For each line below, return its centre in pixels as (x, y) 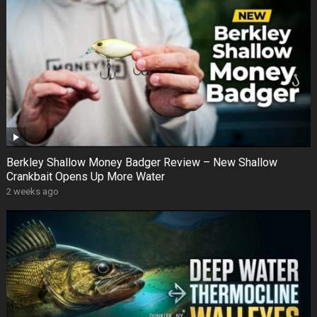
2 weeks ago (32, 192)
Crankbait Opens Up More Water (85, 177)
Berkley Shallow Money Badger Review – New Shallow (142, 163)
